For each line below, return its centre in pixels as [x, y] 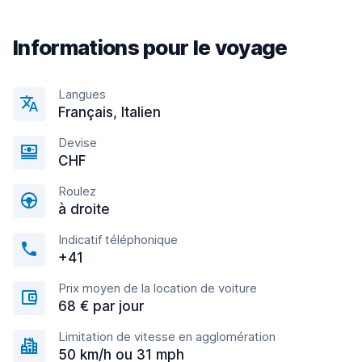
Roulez [77, 191]
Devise [78, 143]
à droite [84, 209]
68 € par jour [101, 306]
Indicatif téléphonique [118, 240]
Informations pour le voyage [150, 47]
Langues [82, 94]
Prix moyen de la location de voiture [158, 288]
